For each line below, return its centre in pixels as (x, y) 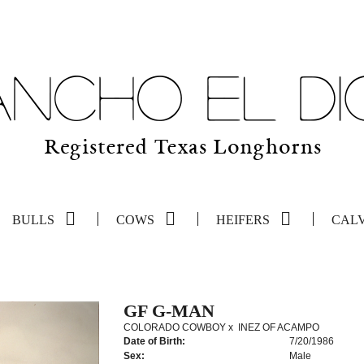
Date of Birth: (154, 341)
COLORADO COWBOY (174, 327)
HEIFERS (243, 220)
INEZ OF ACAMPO (278, 327)
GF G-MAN (169, 311)
